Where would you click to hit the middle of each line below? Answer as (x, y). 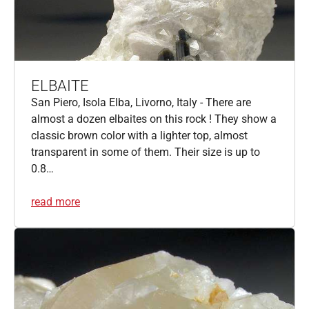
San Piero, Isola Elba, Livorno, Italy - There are (141, 102)
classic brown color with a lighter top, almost (139, 135)
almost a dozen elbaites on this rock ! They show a (154, 119)
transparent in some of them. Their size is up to (146, 152)
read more (56, 201)
